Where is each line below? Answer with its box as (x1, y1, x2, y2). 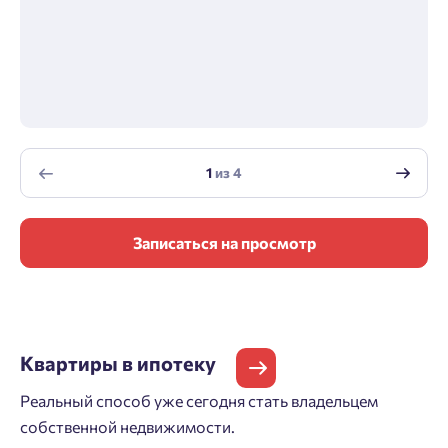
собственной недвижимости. (20, 417, 235, 437)
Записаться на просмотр (132, 233, 316, 253)
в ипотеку (122, 351, 216, 376)
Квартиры (20, 351, 122, 376)
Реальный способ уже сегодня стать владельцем (20, 391, 378, 411)
